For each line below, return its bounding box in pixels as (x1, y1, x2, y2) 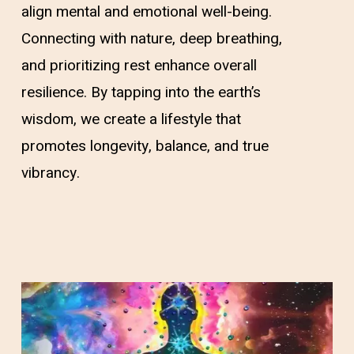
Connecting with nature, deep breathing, (21, 27, 282, 50)
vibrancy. (21, 161, 80, 184)
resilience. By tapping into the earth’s (21, 81, 261, 104)
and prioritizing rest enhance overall (21, 54, 257, 77)
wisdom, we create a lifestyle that (21, 107, 241, 130)
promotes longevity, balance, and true (21, 134, 269, 157)
